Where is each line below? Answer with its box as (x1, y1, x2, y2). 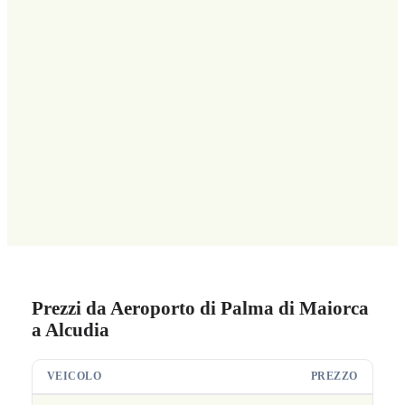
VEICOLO (46, 370, 102, 383)
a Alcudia (31, 319, 109, 341)
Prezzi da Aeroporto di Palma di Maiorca (31, 297, 369, 319)
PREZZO (310, 370, 358, 383)
